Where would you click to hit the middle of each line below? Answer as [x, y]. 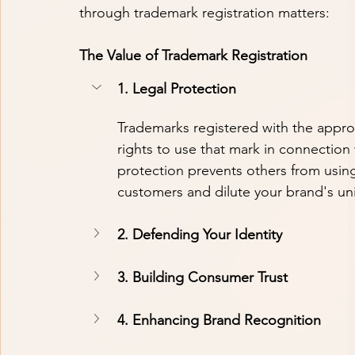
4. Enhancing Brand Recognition [219, 320]
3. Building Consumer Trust [202, 277]
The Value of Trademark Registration [193, 56]
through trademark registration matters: [204, 13]
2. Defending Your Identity [200, 234]
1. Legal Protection [177, 88]
